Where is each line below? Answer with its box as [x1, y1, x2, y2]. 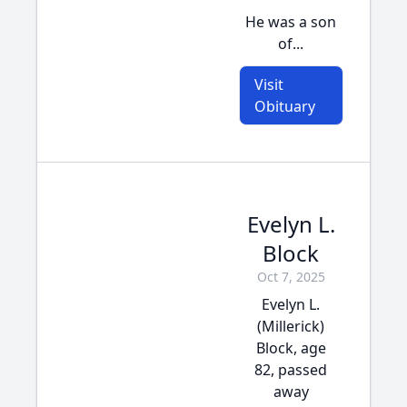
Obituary [253, 96, 315, 116]
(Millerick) [257, 316, 324, 336]
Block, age [255, 338, 326, 358]
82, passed [254, 360, 327, 380]
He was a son [245, 12, 336, 32]
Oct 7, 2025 [256, 268, 325, 285]
